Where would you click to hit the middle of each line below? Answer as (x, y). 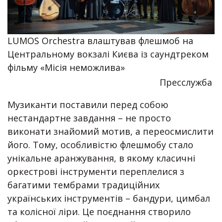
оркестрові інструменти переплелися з (96, 172)
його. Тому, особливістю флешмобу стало (100, 145)
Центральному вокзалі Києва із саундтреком (108, 54)
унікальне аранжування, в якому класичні (101, 158)
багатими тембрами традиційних (83, 185)
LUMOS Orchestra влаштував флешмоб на (100, 41)
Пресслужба (186, 83)
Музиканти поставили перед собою (88, 105)
